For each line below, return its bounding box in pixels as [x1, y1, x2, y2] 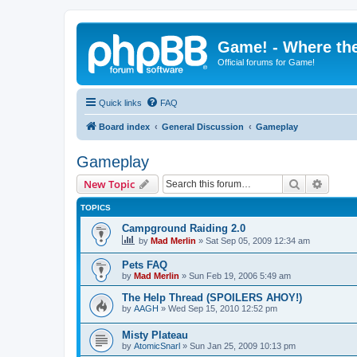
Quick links [99, 97, 142, 108]
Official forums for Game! [218, 57, 315, 67]
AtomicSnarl [134, 340, 180, 351]
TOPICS [80, 202, 111, 212]
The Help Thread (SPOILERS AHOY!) [122, 292, 302, 304]
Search [300, 175, 334, 190]
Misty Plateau [122, 328, 188, 341]
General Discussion [162, 121, 244, 131]
